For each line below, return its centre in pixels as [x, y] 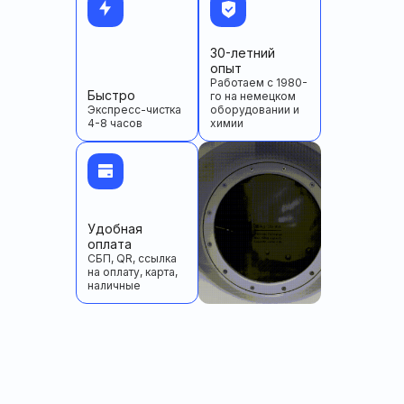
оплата [110, 244]
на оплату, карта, [133, 272]
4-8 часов [115, 124]
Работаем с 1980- [259, 83]
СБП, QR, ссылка [132, 259]
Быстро [111, 96]
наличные [114, 286]
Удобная [115, 229]
